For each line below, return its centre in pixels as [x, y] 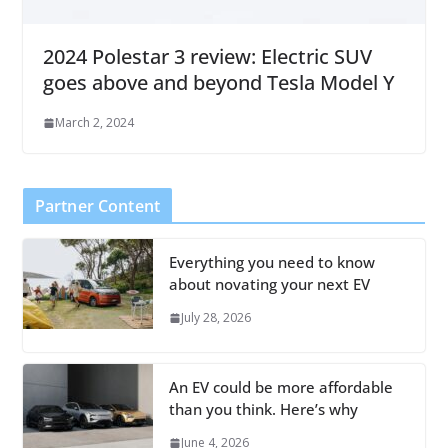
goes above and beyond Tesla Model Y [218, 83]
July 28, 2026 [215, 318]
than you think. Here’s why [263, 409]
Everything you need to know [271, 262]
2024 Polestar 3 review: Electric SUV [207, 57]
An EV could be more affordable [280, 387]
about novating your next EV [269, 284]
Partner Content [97, 206]
